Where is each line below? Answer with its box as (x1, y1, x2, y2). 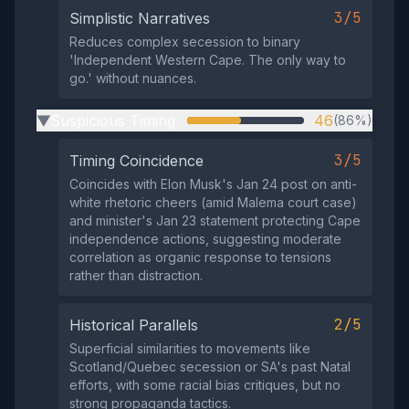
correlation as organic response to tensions (69, 249, 331, 265)
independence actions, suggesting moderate (69, 231, 341, 246)
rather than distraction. (69, 267, 203, 283)
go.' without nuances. (69, 70, 196, 86)
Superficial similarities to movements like (69, 341, 310, 356)
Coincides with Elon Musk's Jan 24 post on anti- (69, 176, 357, 192)
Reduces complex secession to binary (69, 34, 300, 49)
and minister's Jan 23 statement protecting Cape (69, 213, 361, 228)
